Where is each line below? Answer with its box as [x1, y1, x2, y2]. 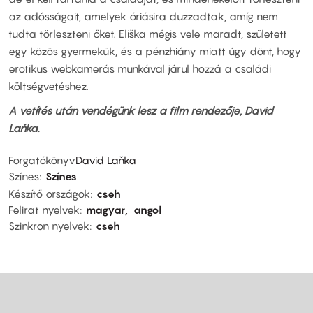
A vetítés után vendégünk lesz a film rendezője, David [8, 104, 273, 117]
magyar [86, 203, 125, 216]
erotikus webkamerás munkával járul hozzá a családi [8, 61, 271, 75]
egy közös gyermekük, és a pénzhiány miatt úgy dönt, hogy [8, 44, 301, 57]
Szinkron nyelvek [8, 219, 89, 232]
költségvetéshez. [8, 79, 92, 92]
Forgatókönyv [8, 153, 75, 166]
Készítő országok [8, 187, 90, 200]
